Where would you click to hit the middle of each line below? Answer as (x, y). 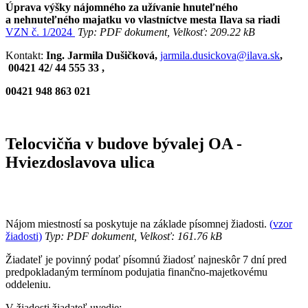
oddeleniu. (28, 284)
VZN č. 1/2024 (40, 32)
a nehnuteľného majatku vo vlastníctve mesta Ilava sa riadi (143, 19)
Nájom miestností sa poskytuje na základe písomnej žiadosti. (137, 223)
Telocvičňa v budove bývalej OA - (124, 143)
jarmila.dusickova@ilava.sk (220, 55)
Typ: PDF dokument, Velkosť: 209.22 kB (165, 32)
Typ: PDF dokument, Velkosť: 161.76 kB (132, 236)
